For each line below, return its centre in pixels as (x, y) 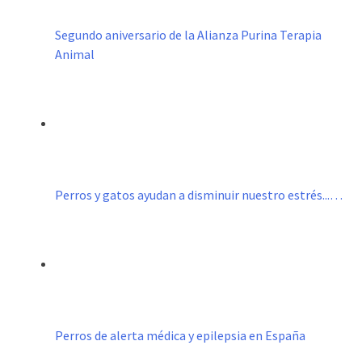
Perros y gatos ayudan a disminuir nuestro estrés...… (199, 195)
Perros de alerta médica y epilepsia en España (180, 336)
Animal (75, 55)
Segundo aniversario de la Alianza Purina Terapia (188, 35)
